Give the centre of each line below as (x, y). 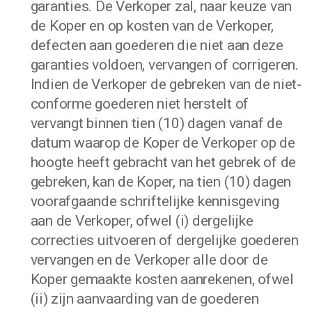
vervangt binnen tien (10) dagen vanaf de (156, 123)
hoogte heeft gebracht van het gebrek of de (163, 162)
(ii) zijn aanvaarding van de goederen (145, 299)
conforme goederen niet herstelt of (140, 104)
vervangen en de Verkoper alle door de (149, 260)
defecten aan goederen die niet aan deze (157, 45)
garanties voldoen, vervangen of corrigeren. (164, 65)
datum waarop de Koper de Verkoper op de (163, 143)
